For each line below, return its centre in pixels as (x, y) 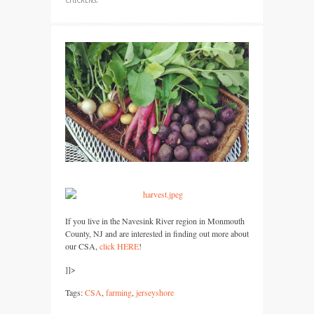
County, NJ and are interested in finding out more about (157, 234)
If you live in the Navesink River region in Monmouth (155, 221)
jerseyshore (155, 293)
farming (119, 293)
